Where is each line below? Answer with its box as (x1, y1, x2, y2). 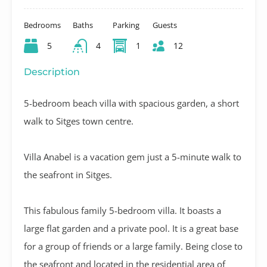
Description (24, 66, 80, 77)
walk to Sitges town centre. (24, 114, 133, 127)
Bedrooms (24, 19, 61, 30)
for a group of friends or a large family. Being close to (24, 240, 243, 252)
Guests (152, 19, 177, 30)
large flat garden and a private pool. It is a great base (24, 222, 238, 234)
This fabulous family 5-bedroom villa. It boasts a (24, 204, 221, 216)
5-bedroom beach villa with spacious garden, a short (24, 97, 239, 109)
